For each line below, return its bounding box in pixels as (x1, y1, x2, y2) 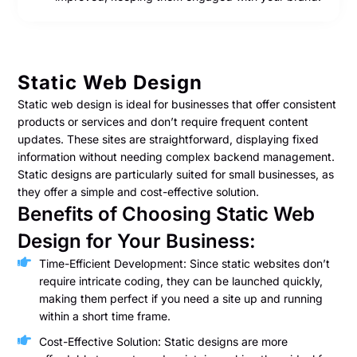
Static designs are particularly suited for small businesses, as (18, 167, 335, 181)
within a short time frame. (38, 308, 171, 323)
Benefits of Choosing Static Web (18, 202, 316, 226)
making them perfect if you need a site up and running (38, 291, 323, 305)
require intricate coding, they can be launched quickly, (38, 273, 323, 288)
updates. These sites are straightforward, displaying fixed (18, 131, 320, 146)
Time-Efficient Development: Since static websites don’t (38, 256, 330, 270)
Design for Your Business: (18, 229, 257, 253)
